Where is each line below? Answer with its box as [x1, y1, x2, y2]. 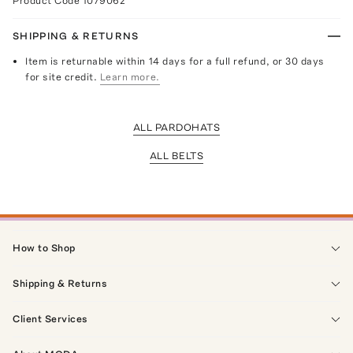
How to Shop [13, 241, 76, 254]
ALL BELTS [149, 149, 204, 162]
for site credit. [25, 70, 98, 83]
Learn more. [99, 70, 160, 83]
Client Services [13, 312, 88, 325]
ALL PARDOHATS [132, 121, 221, 133]
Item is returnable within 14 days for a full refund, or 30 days [25, 54, 325, 67]
